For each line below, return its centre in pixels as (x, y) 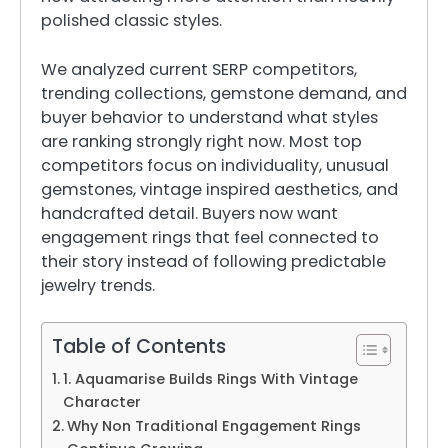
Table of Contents (139, 346)
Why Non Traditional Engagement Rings (213, 425)
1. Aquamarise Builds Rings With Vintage (210, 378)
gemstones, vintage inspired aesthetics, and (219, 189)
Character (101, 401)
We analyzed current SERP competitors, (199, 69)
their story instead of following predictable (213, 261)
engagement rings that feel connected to (210, 237)
